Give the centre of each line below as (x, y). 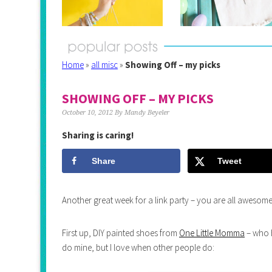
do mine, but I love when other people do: (138, 247)
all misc (104, 64)
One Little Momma (212, 233)
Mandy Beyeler (147, 112)
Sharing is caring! (98, 135)
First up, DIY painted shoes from (121, 233)
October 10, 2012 (87, 112)
